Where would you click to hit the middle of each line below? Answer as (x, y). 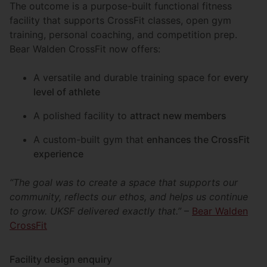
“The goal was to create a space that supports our (124, 182)
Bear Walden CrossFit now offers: (85, 49)
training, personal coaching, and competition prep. (123, 34)
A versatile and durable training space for (128, 77)
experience (58, 153)
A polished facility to (82, 115)
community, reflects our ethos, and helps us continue (129, 196)
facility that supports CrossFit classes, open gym (120, 20)
